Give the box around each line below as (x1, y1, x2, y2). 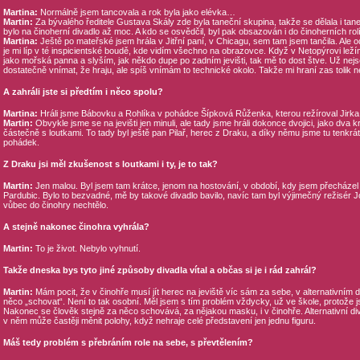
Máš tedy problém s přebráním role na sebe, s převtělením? (2, 337, 253, 347)
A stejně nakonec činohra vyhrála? (2, 222, 149, 231)
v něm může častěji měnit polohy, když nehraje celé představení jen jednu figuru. (2, 316, 316, 325)
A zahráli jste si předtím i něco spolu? (2, 87, 163, 96)
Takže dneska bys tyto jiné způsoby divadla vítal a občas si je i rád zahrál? (2, 265, 317, 275)
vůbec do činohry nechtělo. (2, 200, 108, 210)
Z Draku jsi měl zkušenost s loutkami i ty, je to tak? (2, 159, 218, 169)
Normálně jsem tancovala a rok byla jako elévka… (37, 7, 235, 17)
